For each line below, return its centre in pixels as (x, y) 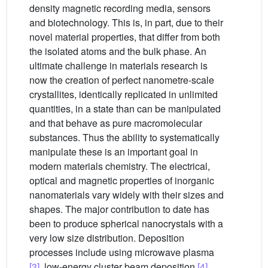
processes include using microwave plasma (122, 252)
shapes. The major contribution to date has (119, 209)
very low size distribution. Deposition (107, 238)
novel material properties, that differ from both (125, 37)
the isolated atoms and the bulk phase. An (118, 51)
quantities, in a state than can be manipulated (125, 109)
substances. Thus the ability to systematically (124, 137)
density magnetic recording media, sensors (120, 8)
